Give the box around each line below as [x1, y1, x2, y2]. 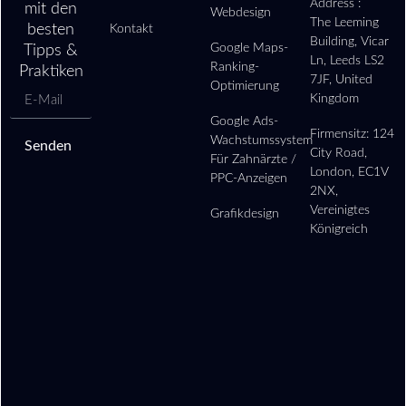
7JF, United [310, 72, 373, 86]
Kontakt [110, 22, 154, 35]
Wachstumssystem [209, 133, 313, 147]
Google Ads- [209, 114, 278, 128]
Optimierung [209, 79, 279, 92]
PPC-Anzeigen [209, 171, 287, 185]
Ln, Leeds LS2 [310, 53, 385, 67]
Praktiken [18, 63, 83, 80]
